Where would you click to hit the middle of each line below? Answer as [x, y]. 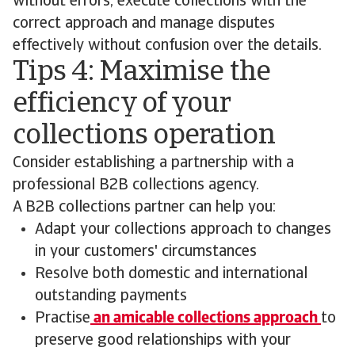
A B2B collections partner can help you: [144, 208]
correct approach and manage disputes [144, 24]
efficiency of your [122, 105]
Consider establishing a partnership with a [153, 163]
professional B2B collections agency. [136, 185]
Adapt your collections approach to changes [183, 230]
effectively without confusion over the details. [167, 46]
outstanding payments [111, 296]
